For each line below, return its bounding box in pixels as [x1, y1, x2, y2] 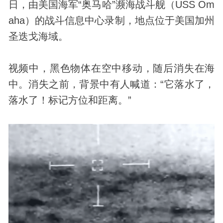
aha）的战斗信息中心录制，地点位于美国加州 [8, 14, 215, 26]
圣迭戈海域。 [8, 30, 68, 42]
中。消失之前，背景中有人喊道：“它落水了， [8, 78, 215, 90]
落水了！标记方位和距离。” [8, 94, 131, 106]
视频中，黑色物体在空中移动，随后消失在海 [8, 62, 215, 74]
